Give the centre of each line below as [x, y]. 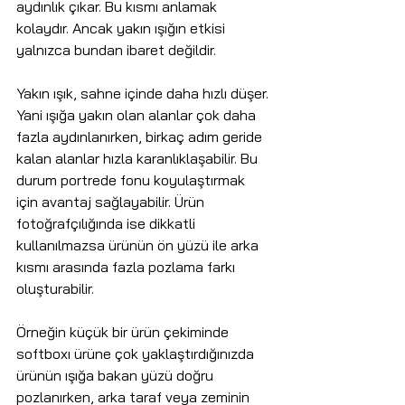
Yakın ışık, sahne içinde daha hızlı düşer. [144, 94]
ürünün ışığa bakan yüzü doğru [117, 376]
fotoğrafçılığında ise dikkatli [108, 224]
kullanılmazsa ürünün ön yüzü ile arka [139, 245]
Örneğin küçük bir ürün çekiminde [124, 332]
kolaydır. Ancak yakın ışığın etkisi [122, 28]
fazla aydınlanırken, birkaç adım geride [141, 137]
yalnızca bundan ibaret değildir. [116, 50]
